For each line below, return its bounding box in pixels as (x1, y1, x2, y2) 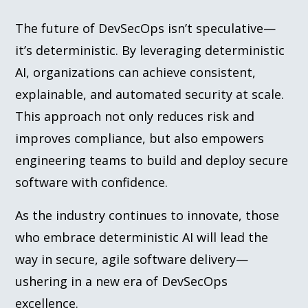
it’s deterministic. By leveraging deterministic (15, 41, 285, 58)
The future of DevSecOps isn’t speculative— (15, 19, 276, 36)
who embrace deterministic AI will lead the (15, 228, 269, 245)
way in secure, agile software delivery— (15, 250, 249, 267)
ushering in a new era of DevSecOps (15, 272, 228, 289)
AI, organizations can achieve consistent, (15, 63, 256, 80)
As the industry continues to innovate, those (15, 206, 280, 223)
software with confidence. (15, 173, 168, 190)
